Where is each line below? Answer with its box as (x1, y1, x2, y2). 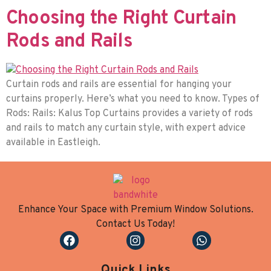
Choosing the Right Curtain (6, 7, 237, 31)
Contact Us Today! (96, 218, 175, 231)
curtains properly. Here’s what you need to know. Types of (6, 93, 260, 106)
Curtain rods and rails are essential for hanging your (6, 79, 232, 91)
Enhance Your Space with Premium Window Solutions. (18, 204, 253, 217)
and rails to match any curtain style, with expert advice (6, 122, 246, 135)
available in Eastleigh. (6, 137, 100, 149)
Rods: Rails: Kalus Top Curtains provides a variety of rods (6, 108, 253, 120)
